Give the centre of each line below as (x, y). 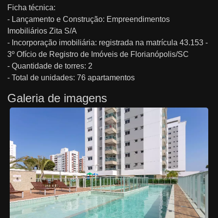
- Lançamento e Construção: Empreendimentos (89, 19)
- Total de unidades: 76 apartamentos (71, 78)
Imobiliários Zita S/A (42, 31)
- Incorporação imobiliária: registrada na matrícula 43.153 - (108, 43)
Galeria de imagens (57, 98)
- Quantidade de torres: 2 (50, 66)
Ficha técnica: (31, 8)
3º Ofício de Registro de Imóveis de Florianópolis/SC (98, 54)
